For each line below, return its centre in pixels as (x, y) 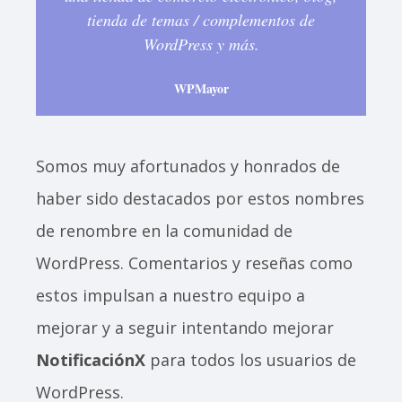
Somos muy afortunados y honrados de (188, 166)
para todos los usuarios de (251, 360)
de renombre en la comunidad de (164, 231)
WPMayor (201, 89)
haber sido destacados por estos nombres (200, 199)
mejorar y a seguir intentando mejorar (185, 328)
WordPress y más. (201, 44)
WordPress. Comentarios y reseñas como (194, 263)
